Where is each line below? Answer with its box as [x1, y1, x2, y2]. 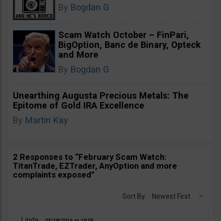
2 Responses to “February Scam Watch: [13, 151, 166, 162]
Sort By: [122, 192, 147, 200]
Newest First [152, 192, 190, 200]
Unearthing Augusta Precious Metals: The [13, 90, 188, 101]
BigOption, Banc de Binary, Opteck [58, 39, 201, 50]
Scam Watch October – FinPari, [58, 29, 189, 40]
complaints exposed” [13, 169, 95, 180]
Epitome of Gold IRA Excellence [13, 100, 144, 110]
